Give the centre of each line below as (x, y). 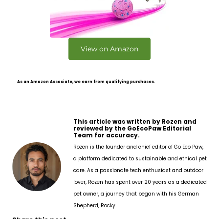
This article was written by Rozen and (135, 121)
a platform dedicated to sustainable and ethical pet (140, 158)
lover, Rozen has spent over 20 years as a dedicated (140, 182)
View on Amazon (109, 49)
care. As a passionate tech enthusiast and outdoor (138, 170)
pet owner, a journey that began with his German (136, 194)
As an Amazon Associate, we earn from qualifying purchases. (86, 82)
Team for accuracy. (107, 135)
